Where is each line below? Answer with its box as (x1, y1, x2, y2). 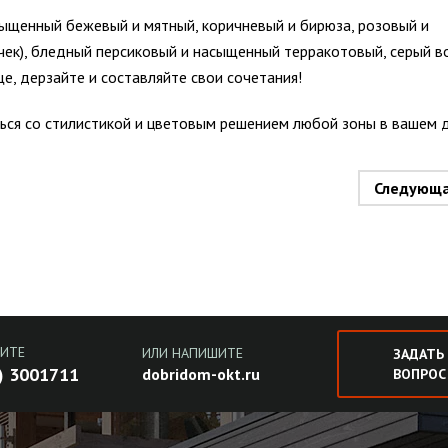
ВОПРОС (392, 365, 446, 384)
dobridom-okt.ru (141, 364, 260, 385)
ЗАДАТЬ (392, 345, 444, 364)
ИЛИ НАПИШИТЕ (141, 344, 243, 363)
